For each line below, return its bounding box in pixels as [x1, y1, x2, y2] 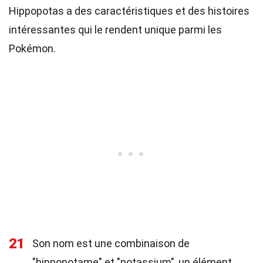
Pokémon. [9, 42, 56, 55]
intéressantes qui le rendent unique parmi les [9, 23, 222, 36]
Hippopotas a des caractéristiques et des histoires [9, 5, 249, 17]
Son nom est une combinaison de [32, 237, 190, 249]
